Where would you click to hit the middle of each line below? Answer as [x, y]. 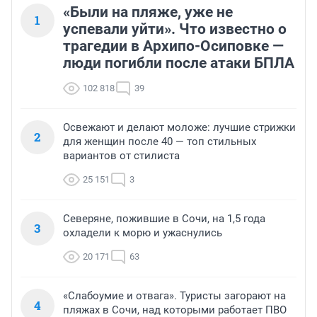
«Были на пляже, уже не [148, 12]
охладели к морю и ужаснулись [143, 233]
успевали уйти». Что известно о [175, 29]
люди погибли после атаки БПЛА [179, 63]
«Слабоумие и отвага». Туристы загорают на [174, 296]
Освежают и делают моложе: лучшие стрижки [179, 128]
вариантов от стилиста [121, 156]
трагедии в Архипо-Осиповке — [173, 46]
